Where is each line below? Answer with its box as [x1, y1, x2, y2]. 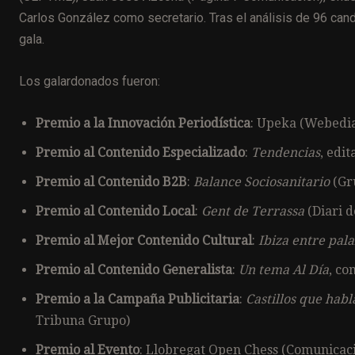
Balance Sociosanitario [193, 174, 330, 189]
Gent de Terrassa [201, 203, 304, 219]
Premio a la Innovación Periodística [36, 115, 250, 131]
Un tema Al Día [239, 261, 329, 277]
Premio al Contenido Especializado [36, 144, 245, 160]
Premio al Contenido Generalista [36, 261, 232, 277]
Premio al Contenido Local [36, 203, 195, 219]
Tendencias [251, 144, 320, 160]
